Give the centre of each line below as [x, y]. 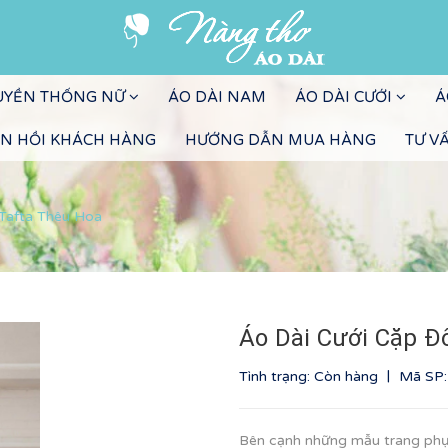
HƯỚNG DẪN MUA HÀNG [280, 140]
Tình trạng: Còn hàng [310, 376]
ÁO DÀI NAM [216, 97]
